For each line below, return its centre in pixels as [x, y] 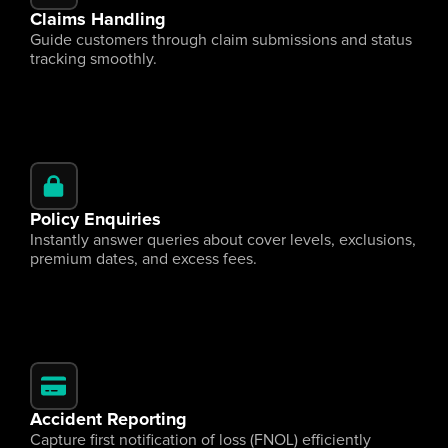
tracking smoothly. [93, 59]
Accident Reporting [108, 420]
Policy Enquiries [95, 220]
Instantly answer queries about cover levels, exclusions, [223, 240]
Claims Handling [98, 20]
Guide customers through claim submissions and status [221, 40]
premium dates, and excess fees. [143, 259]
